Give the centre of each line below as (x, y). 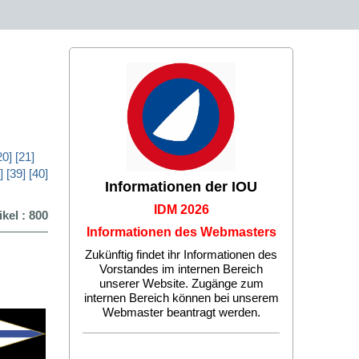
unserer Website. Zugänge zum (181, 283)
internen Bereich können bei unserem (181, 298)
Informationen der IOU (181, 187)
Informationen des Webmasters (181, 232)
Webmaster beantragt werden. (181, 312)
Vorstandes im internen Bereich (181, 269)
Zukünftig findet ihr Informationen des (181, 254)
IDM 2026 (181, 210)
